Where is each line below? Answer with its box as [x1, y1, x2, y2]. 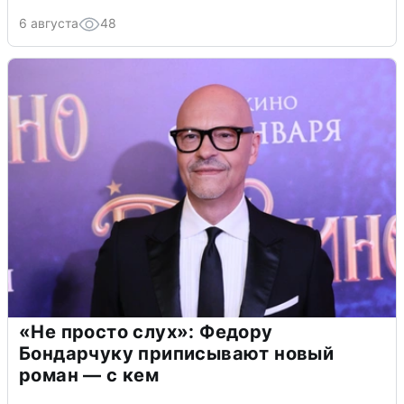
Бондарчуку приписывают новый [19, 343, 335, 365]
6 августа [19, 15, 78, 32]
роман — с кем [19, 364, 160, 387]
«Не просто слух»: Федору [19, 321, 273, 344]
